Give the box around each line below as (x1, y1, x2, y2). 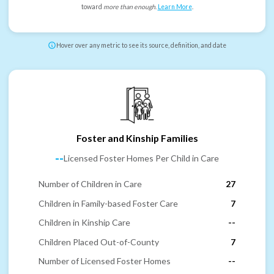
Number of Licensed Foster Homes (39, 256, 171, 267)
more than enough (103, 3, 155, 11)
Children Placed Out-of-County (39, 236, 159, 247)
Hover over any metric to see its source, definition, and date (56, 42, 226, 50)
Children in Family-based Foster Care (39, 198, 178, 209)
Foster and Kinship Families (76, 131, 198, 144)
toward (81, 3, 103, 11)
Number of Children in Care (39, 179, 142, 190)
